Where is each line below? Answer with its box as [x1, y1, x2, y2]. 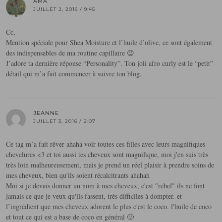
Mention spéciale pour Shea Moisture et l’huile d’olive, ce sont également [6, 38, 212, 48]
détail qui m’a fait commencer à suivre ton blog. [6, 69, 142, 79]
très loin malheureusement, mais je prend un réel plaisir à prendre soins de [6, 160, 214, 170]
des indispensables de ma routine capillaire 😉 [6, 48, 134, 58]
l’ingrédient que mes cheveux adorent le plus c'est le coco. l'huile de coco [6, 202, 212, 212]
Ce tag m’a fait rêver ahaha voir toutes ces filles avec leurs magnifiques [6, 139, 205, 149]
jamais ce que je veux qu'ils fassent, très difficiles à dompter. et [6, 191, 182, 201]
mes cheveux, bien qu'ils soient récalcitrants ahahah [6, 170, 150, 180]
